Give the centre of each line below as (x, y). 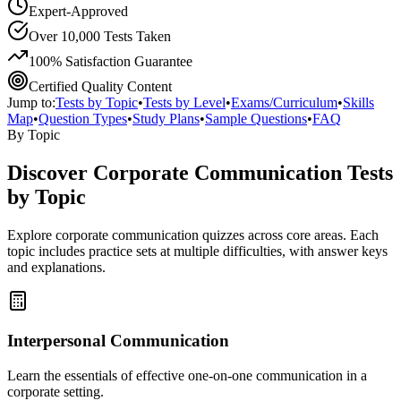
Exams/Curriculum (284, 102)
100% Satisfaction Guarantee (111, 61)
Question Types (83, 118)
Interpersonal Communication (118, 341)
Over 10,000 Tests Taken (100, 36)
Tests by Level (184, 102)
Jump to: (31, 102)
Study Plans (166, 118)
